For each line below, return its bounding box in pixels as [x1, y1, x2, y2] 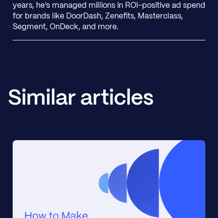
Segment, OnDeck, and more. [12, 23, 119, 31]
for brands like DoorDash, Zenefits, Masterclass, [12, 12, 183, 20]
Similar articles [7, 89, 154, 109]
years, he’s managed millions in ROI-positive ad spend [12, 1, 205, 9]
